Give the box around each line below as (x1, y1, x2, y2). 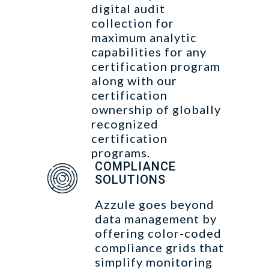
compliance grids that (95, 240, 224, 255)
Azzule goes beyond (95, 197, 214, 211)
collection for (91, 16, 174, 30)
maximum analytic (91, 30, 197, 44)
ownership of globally (91, 102, 221, 116)
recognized (91, 116, 159, 131)
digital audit (91, 1, 165, 16)
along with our (91, 73, 177, 88)
